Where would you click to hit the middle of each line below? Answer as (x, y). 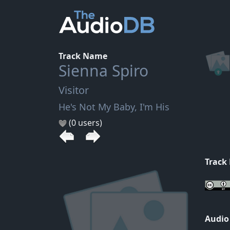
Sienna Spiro (103, 71)
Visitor (74, 90)
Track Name (83, 56)
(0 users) (84, 123)
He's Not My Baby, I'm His (114, 107)
